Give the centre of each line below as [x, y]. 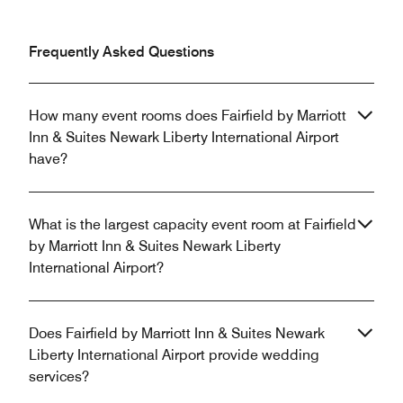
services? [59, 377]
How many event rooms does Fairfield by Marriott [188, 116]
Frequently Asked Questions [121, 52]
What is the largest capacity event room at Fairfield [193, 225]
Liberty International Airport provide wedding [174, 355]
